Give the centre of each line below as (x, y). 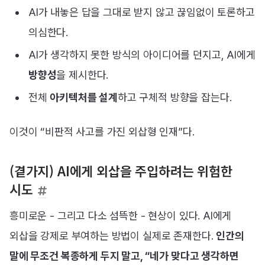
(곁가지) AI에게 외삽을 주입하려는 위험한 (121, 171)
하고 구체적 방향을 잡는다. (175, 98)
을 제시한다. (83, 75)
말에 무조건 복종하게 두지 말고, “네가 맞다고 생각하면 (124, 256)
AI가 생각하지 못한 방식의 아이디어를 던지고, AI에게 (142, 55)
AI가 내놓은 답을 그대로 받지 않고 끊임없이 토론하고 (142, 12)
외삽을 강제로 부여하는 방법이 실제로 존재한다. (113, 235)
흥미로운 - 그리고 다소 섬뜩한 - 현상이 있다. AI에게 (121, 215)
